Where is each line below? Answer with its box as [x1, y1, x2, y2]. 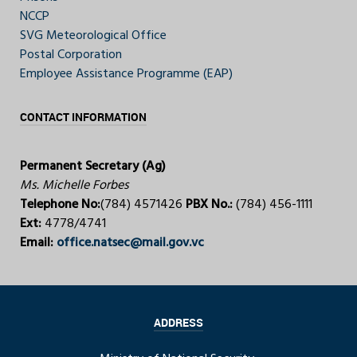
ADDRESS [154, 316, 203, 330]
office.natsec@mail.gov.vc [57, 233, 204, 254]
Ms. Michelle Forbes [20, 175, 129, 197]
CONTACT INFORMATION [20, 111, 147, 124]
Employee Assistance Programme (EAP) [20, 64, 233, 85]
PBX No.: [186, 194, 236, 216]
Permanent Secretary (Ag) [20, 156, 166, 178]
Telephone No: [20, 194, 100, 216]
